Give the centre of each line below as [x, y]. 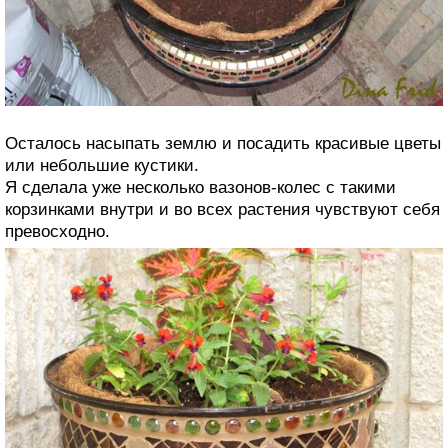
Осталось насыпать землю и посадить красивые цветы [223, 143]
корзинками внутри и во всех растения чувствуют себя [222, 209]
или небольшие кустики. [102, 165]
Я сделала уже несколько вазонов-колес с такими [200, 187]
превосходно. [57, 231]
